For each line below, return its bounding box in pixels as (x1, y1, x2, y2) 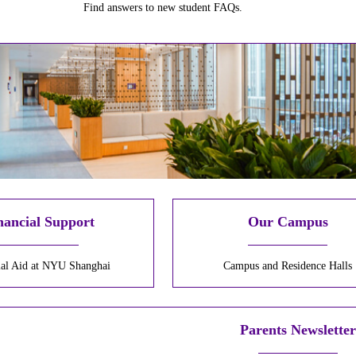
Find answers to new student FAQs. (83, 2, 243, 14)
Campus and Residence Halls (223, 260, 353, 273)
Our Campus (247, 214, 328, 230)
